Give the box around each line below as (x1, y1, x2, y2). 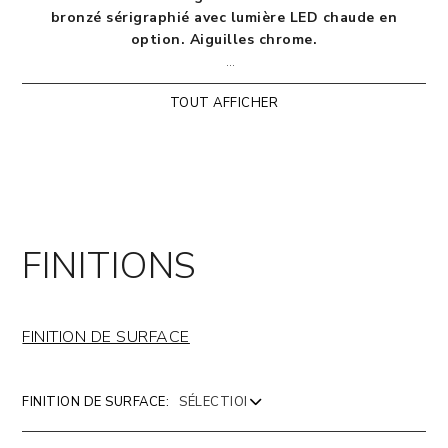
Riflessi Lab (230, 74, 307, 93)
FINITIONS (22, 242, 197, 291)
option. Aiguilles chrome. (130, 30, 318, 49)
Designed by (141, 74, 231, 93)
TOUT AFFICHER (169, 94, 279, 112)
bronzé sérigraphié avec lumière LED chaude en (50, 8, 398, 27)
